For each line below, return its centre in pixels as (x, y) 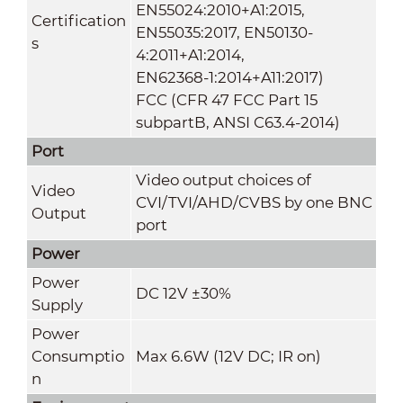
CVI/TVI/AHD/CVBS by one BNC (254, 202)
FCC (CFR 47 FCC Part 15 (226, 99)
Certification (78, 20)
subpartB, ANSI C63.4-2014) (237, 122)
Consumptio (77, 356)
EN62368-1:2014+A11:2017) (229, 77)
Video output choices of (223, 179)
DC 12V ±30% (183, 293)
